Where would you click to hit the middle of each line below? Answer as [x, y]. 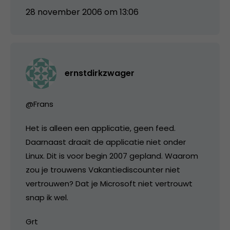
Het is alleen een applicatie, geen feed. [101, 128]
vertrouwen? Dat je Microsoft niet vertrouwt [109, 183]
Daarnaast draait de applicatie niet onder [106, 142]
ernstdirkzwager [100, 73]
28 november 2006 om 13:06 [82, 12]
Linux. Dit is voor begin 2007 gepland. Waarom [112, 156]
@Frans [40, 104]
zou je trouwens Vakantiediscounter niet [103, 169]
